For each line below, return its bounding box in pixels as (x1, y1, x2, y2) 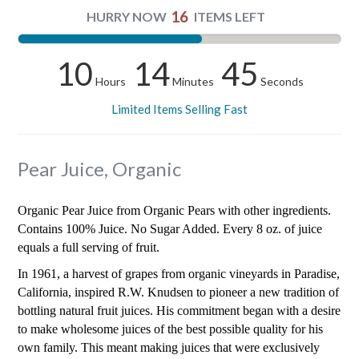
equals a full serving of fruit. (18, 240, 159, 255)
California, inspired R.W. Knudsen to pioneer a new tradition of (18, 285, 339, 300)
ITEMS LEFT (194, 8, 266, 24)
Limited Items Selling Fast (111, 101, 248, 116)
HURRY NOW (86, 8, 167, 24)
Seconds (260, 74, 304, 88)
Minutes (171, 74, 214, 88)
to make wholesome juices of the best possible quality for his (18, 322, 323, 337)
